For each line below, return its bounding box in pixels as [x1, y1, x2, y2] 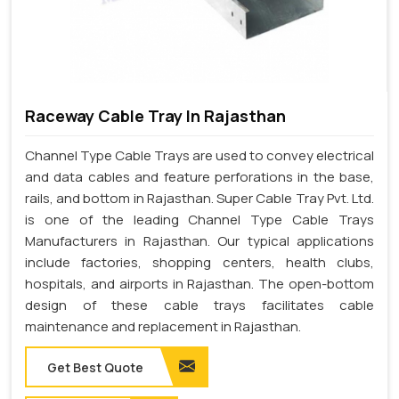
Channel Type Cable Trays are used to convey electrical [25, 146, 374, 166]
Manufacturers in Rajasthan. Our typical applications [25, 232, 374, 251]
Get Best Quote [47, 359, 143, 377]
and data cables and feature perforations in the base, [25, 167, 374, 187]
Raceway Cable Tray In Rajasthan [25, 105, 286, 127]
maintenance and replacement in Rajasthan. [25, 317, 301, 337]
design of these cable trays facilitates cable [25, 296, 374, 315]
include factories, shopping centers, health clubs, [25, 253, 374, 273]
